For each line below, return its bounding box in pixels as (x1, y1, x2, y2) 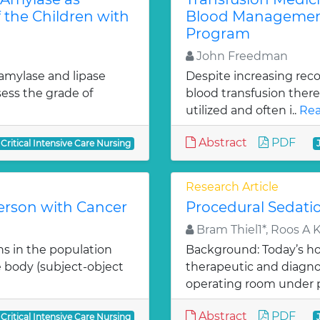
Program (186, 25, 250, 42)
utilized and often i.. (186, 104, 299, 117)
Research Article (186, 180, 279, 194)
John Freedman (194, 49, 288, 63)
